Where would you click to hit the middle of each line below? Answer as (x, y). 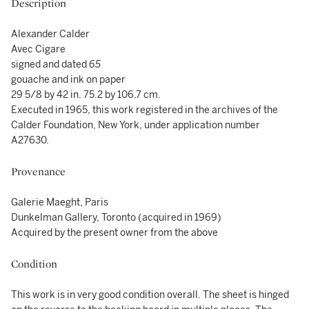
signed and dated (50, 64)
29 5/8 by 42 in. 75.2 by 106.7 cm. (86, 95)
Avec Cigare (38, 49)
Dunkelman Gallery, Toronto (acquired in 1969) (116, 218)
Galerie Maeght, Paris (60, 202)
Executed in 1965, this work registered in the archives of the (144, 110)
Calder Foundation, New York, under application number (136, 125)
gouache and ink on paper (68, 80)
